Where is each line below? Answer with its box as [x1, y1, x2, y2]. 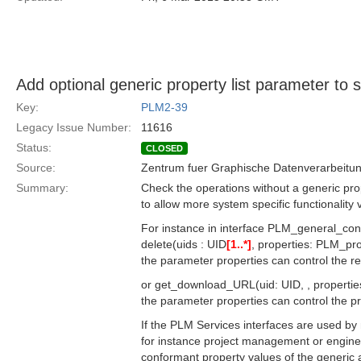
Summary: [16, 181, 68, 194]
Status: [16, 141, 52, 154]
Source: [16, 161, 56, 174]
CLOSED [146, 143, 183, 153]
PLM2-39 [141, 101, 188, 114]
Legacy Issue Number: [16, 121, 131, 134]
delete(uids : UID [141, 238, 226, 251]
